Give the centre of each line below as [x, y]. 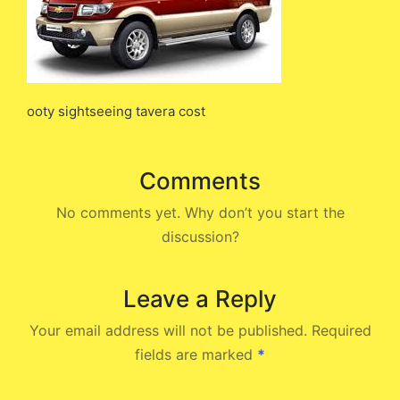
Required [341, 330]
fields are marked [196, 354]
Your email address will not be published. [168, 330]
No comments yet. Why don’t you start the [200, 212]
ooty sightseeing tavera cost [116, 111]
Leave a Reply [200, 298]
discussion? [200, 236]
